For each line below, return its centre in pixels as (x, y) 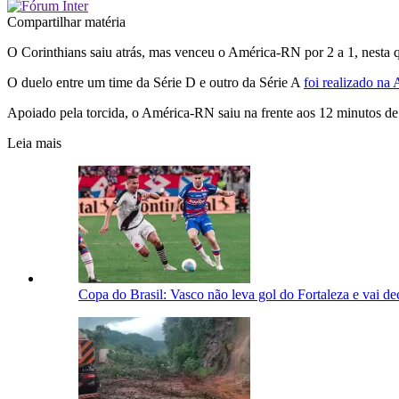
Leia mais (34, 142)
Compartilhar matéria (66, 21)
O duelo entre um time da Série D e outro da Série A (155, 82)
